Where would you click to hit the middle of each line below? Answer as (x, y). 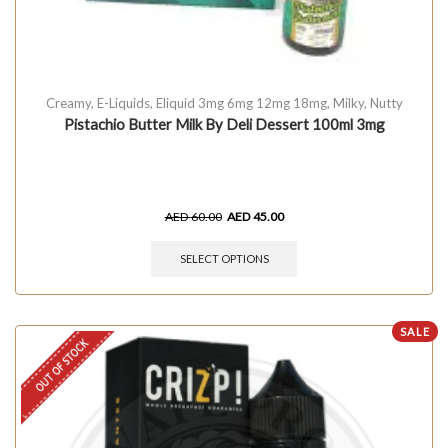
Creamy (68, 102)
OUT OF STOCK (61, 365)
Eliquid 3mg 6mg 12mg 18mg (241, 102)
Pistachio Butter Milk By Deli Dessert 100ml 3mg (224, 123)
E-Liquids (123, 102)
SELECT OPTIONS (224, 259)
